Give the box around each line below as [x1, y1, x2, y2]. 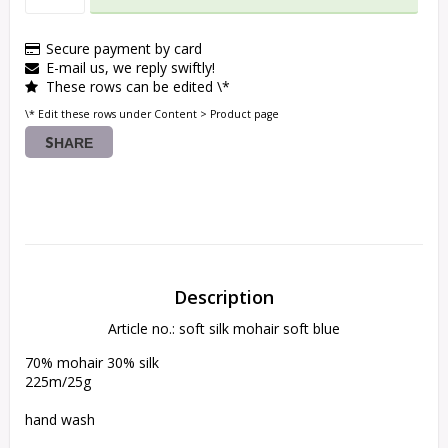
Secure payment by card [46, 39, 202, 59]
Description [174, 285, 274, 310]
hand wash [25, 410, 95, 430]
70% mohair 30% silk [25, 353, 159, 373]
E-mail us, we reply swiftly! [46, 58, 215, 78]
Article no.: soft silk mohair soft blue [108, 319, 340, 339]
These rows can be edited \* [46, 77, 230, 97]
